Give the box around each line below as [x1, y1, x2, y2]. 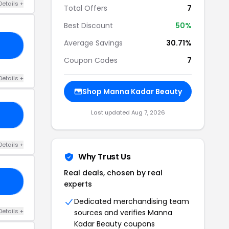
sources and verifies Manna [74, 208, 172, 218]
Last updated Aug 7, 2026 [90, 108, 165, 117]
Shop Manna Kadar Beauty [82, 86, 182, 97]
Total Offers [64, 3, 107, 13]
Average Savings [64, 38, 123, 48]
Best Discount [64, 20, 113, 31]
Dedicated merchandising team [74, 196, 189, 207]
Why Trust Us [78, 151, 131, 163]
